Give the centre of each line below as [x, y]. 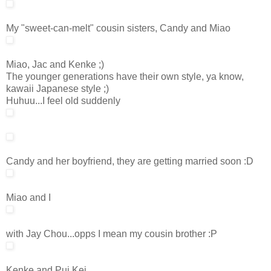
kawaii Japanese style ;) [57, 88]
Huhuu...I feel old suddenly [63, 100]
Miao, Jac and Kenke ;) [55, 64]
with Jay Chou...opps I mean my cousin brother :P [112, 233]
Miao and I [28, 197]
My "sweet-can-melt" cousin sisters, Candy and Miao [118, 28]
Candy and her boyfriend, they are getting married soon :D [130, 161]
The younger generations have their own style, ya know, [125, 76]
